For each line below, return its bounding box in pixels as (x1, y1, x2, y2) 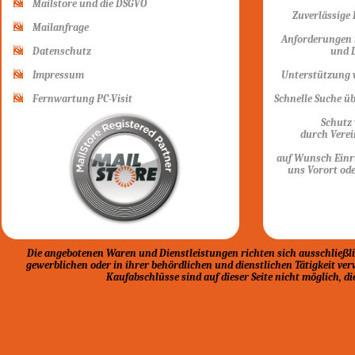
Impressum (23, 69, 84, 81)
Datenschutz (23, 45, 91, 57)
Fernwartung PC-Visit (23, 93, 132, 105)
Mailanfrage (23, 21, 89, 33)
